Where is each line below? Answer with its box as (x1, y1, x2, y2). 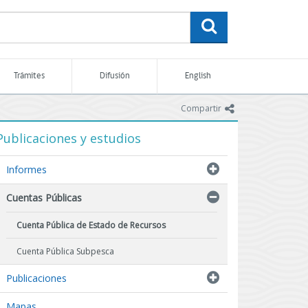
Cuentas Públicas (6, 191, 82, 204)
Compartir (181, 102, 221, 114)
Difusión (99, 71, 130, 80)
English (184, 71, 211, 80)
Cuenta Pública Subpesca (16, 245, 115, 257)
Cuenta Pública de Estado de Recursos (16, 219, 166, 231)
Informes (6, 163, 47, 176)
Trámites (13, 71, 45, 80)
